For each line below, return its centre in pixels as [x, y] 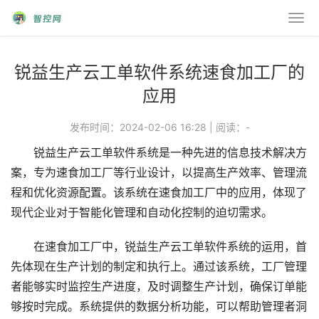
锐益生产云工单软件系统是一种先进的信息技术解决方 [159, 153]
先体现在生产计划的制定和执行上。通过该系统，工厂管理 [159, 267]
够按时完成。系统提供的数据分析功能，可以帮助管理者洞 [159, 307]
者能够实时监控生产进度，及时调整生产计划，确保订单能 [159, 287]
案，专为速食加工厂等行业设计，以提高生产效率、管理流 [159, 173]
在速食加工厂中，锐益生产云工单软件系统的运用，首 [159, 247]
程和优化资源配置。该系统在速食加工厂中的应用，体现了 [159, 193]
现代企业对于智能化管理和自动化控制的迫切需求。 [142, 213]
